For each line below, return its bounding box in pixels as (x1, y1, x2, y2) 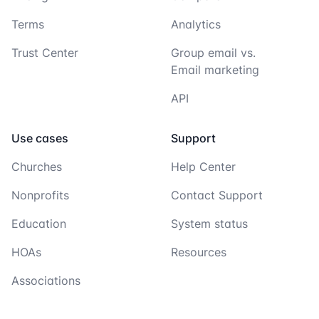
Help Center (171, 159, 236, 174)
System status (171, 216, 248, 231)
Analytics (171, 17, 221, 32)
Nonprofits (11, 188, 69, 203)
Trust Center (11, 46, 78, 61)
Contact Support (171, 188, 263, 203)
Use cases (11, 131, 68, 146)
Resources (171, 245, 226, 260)
